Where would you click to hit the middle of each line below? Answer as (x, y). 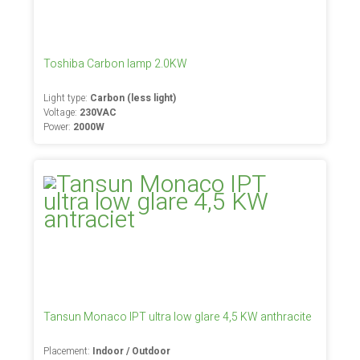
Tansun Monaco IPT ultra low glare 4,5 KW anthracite (178, 317)
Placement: (68, 351)
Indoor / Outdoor (132, 351)
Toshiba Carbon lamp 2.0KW (116, 64)
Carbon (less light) (133, 98)
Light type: (67, 98)
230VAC (98, 112)
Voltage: (62, 112)
